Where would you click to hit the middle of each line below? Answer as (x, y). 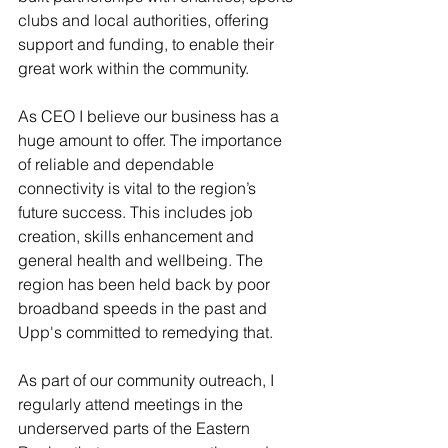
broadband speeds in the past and (144, 308)
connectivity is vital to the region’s (139, 188)
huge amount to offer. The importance (152, 140)
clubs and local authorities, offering (145, 20)
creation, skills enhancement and (138, 236)
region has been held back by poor (146, 284)
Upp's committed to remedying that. (145, 332)
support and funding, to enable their (148, 44)
